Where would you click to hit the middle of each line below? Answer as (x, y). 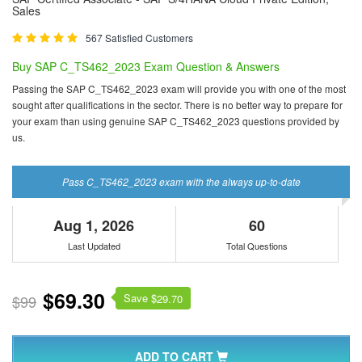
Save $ (140, 297)
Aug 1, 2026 (94, 225)
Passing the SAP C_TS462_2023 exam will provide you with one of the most (179, 88)
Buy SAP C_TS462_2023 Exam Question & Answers (146, 66)
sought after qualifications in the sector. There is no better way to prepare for (177, 104)
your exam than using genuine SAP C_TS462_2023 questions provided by (176, 120)
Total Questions (257, 245)
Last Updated (94, 245)
